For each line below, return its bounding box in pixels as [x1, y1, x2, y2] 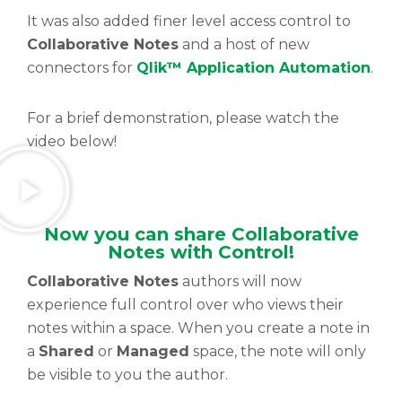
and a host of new [179, 36, 310, 53]
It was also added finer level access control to [27, 13, 351, 30]
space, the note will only [189, 343, 366, 360]
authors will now [179, 273, 301, 290]
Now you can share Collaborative [43, 223, 359, 245]
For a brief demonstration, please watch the [27, 109, 339, 127]
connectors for [27, 59, 136, 76]
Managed [117, 343, 189, 360]
